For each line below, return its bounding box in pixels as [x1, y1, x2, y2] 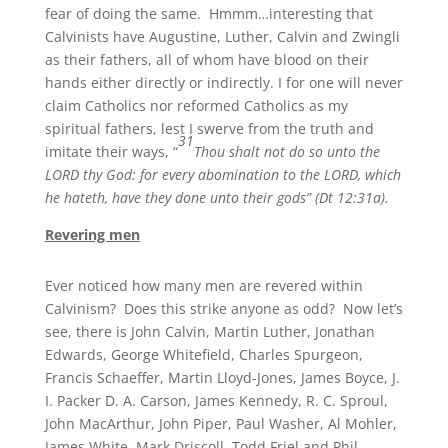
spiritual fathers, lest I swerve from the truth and [44, 119, 374, 139]
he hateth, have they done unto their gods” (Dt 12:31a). [44, 188, 389, 208]
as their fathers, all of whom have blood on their [44, 50, 369, 70]
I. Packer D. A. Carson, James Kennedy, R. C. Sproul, [44, 391, 388, 411]
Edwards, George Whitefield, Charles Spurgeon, [44, 345, 363, 365]
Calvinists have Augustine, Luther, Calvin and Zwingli [44, 27, 400, 47]
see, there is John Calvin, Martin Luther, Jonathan [44, 322, 375, 342]
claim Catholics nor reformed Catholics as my [44, 96, 348, 116]
